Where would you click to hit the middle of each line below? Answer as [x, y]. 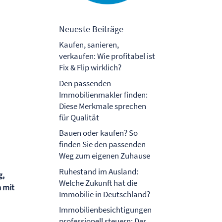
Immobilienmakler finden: [104, 94]
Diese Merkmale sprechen [103, 106]
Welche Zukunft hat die [98, 183]
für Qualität [79, 117]
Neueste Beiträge [91, 29]
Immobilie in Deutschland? [105, 194]
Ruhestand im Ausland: [99, 171]
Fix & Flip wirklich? [90, 68]
